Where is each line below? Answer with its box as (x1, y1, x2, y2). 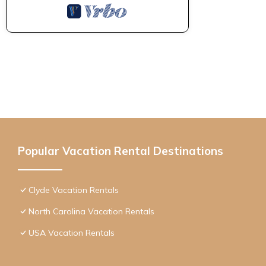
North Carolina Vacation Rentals (28, 205, 154, 217)
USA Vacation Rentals (28, 227, 115, 238)
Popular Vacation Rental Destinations (18, 143, 223, 158)
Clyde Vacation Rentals (28, 184, 119, 195)
